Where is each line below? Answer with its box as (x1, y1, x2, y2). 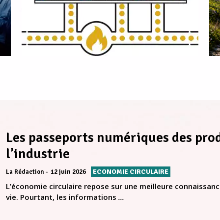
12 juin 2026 (51, 168, 86, 176)
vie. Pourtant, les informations (6, 192, 118, 202)
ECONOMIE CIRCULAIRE (93, 167, 168, 176)
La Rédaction (6, 168, 44, 176)
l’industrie (6, 145, 70, 163)
